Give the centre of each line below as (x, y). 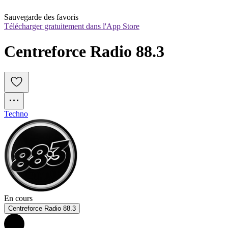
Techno (16, 114)
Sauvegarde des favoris (41, 17)
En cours (18, 198)
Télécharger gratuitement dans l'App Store (72, 26)
